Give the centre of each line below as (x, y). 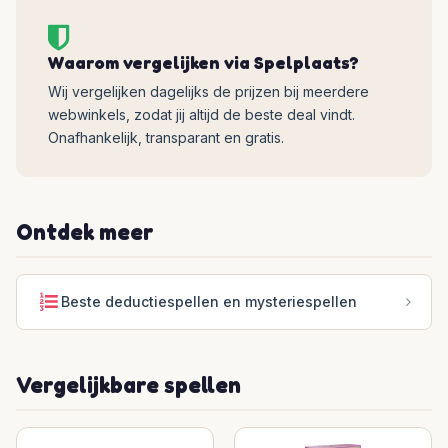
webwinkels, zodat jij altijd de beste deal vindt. (201, 114)
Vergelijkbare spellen (128, 384)
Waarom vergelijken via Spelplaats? (203, 62)
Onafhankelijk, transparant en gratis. (166, 137)
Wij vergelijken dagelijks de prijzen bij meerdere (208, 91)
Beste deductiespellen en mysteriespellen (209, 301)
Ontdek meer (85, 231)
